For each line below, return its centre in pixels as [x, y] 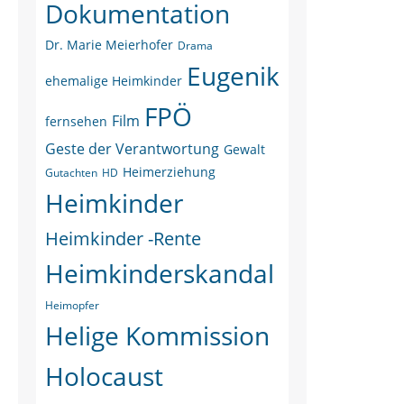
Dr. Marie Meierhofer [109, 45]
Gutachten [71, 173]
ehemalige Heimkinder [114, 81]
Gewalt [244, 149]
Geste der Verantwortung [132, 149]
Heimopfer [72, 305]
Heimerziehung [169, 172]
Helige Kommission [157, 335]
